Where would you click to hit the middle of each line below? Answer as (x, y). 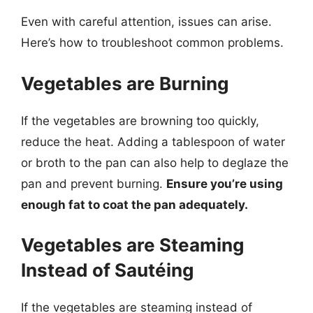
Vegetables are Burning (125, 83)
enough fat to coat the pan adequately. (134, 204)
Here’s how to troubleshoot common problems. (152, 43)
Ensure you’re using (225, 183)
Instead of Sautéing (107, 270)
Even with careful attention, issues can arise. (146, 22)
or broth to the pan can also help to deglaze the (155, 162)
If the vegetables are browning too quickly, (140, 121)
